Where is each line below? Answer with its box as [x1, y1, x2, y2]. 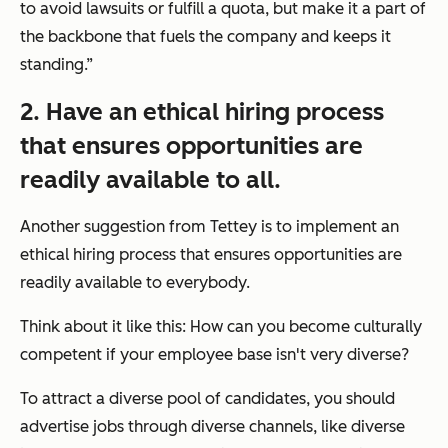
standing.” [20, 55, 93, 75]
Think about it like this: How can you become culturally [20, 317, 422, 337]
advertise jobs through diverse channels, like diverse [20, 417, 405, 437]
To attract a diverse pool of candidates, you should [20, 389, 395, 409]
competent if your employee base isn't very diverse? [20, 345, 409, 365]
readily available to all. [20, 165, 281, 195]
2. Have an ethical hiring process [20, 97, 384, 127]
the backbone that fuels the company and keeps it [20, 27, 391, 47]
